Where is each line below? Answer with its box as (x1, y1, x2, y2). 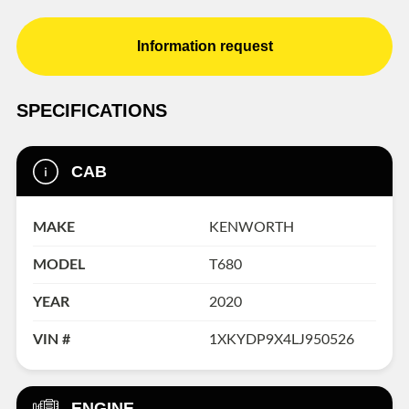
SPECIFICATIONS (16, 100, 167, 121)
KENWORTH (208, 219, 294, 235)
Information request (136, 38, 273, 55)
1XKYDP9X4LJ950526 (208, 331, 354, 347)
